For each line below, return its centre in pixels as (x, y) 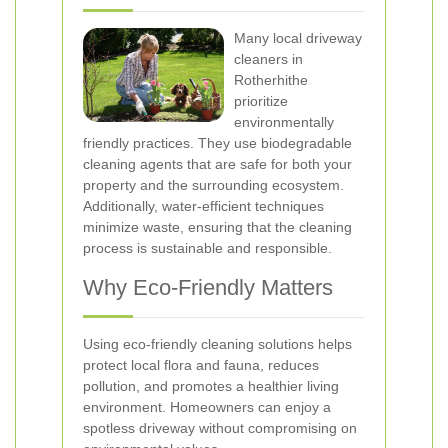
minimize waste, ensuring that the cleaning (217, 227)
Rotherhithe (271, 80)
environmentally (284, 122)
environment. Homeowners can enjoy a (207, 407)
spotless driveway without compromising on (220, 428)
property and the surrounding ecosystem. (213, 185)
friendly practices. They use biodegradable (217, 143)
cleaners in (268, 59)
